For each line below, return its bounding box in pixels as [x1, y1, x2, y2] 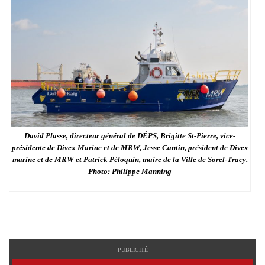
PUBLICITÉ [117, 246, 148, 253]
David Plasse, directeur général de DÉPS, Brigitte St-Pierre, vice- [24, 131, 236, 140]
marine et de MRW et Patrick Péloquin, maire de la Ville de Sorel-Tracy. [12, 154, 248, 164]
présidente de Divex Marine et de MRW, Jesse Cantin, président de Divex [11, 143, 248, 152]
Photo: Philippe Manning [88, 166, 172, 176]
